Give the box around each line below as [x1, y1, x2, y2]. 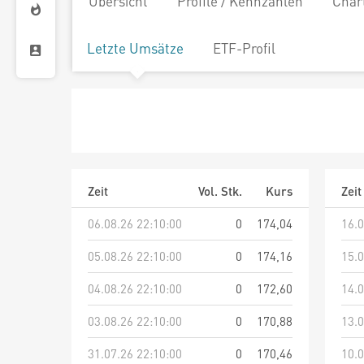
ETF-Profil [213, 39, 275, 57]
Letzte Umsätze [87, 39, 184, 57]
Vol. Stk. [198, 183, 242, 200]
